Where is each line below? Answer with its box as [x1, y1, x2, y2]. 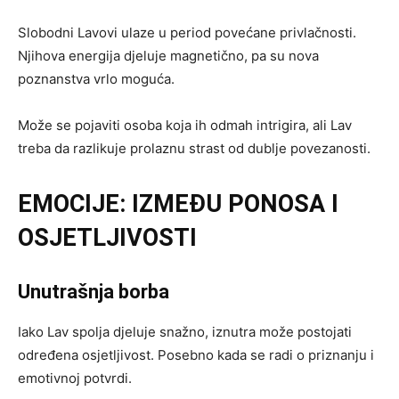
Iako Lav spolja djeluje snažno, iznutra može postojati [18, 322, 352, 340]
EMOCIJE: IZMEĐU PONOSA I [18, 189, 338, 218]
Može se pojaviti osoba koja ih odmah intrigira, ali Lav [18, 116, 352, 134]
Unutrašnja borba [18, 280, 169, 303]
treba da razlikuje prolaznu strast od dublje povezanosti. [18, 139, 370, 157]
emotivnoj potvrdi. [18, 369, 132, 387]
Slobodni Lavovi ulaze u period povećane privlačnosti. [18, 23, 356, 41]
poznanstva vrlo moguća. [18, 69, 175, 87]
